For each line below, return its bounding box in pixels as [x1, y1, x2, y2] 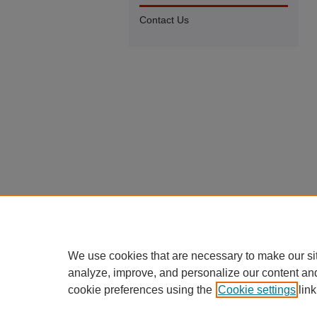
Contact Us [139, 14, 189, 25]
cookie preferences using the [68, 284, 212, 296]
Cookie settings [218, 284, 296, 296]
